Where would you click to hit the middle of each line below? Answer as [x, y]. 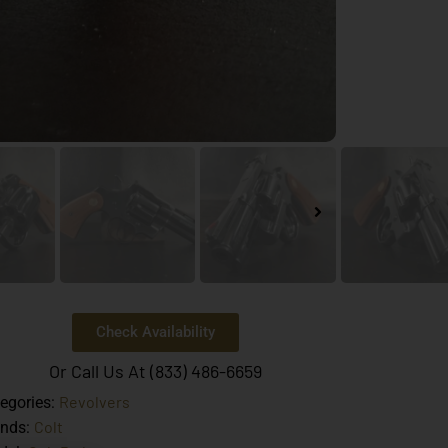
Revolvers [94, 401]
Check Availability [156, 331]
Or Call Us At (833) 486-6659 [156, 370]
